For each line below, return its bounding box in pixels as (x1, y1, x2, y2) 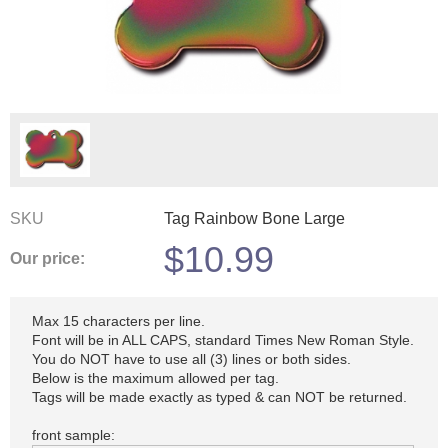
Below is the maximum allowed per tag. (32, 370, 279, 386)
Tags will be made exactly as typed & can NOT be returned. (32, 389, 407, 405)
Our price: (10, 250, 85, 268)
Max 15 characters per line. (32, 313, 205, 329)
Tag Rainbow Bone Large (164, 209, 345, 227)
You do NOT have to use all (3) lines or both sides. (32, 351, 351, 367)
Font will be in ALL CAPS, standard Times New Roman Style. (32, 332, 414, 348)
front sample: (32, 427, 115, 443)
